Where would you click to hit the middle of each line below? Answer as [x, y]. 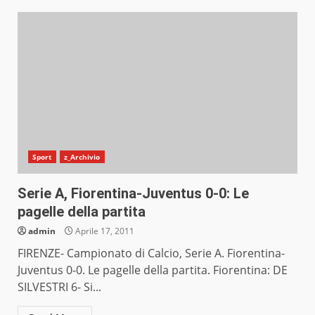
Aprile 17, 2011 [104, 231]
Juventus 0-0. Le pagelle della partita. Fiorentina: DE [153, 270]
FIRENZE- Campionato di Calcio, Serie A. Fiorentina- [151, 253]
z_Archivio [82, 157]
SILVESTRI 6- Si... [59, 287]
